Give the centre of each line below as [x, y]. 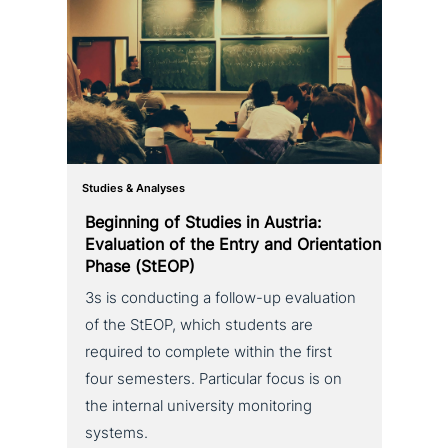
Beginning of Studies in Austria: [203, 222]
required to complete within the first [209, 352]
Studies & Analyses [134, 189]
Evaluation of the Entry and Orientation [233, 244]
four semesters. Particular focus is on [214, 379]
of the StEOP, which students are [199, 325]
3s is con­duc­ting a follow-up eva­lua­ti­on [221, 298]
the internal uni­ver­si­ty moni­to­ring [199, 406]
